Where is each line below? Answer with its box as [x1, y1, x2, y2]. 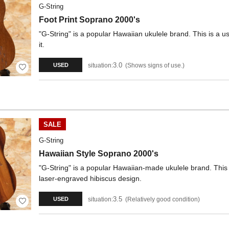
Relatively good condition [127, 195, 198, 203]
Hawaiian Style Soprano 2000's [39, 149, 158, 158]
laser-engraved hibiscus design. [39, 174, 142, 182]
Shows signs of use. [127, 61, 182, 69]
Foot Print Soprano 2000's [39, 15, 140, 24]
